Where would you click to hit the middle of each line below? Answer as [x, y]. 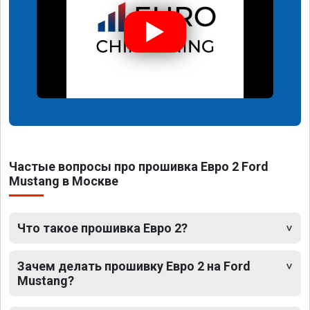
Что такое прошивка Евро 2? [102, 228]
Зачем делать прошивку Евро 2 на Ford [134, 266]
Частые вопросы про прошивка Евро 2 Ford [139, 167]
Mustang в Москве [64, 181]
